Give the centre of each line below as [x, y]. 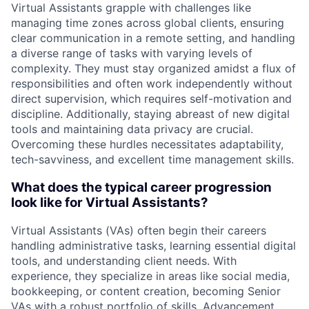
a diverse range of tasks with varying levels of [132, 53]
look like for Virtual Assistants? [110, 202]
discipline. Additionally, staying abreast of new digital [150, 113]
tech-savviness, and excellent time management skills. [152, 159]
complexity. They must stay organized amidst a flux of [153, 68]
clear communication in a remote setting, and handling [153, 38]
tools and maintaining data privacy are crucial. [132, 129]
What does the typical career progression [141, 187]
